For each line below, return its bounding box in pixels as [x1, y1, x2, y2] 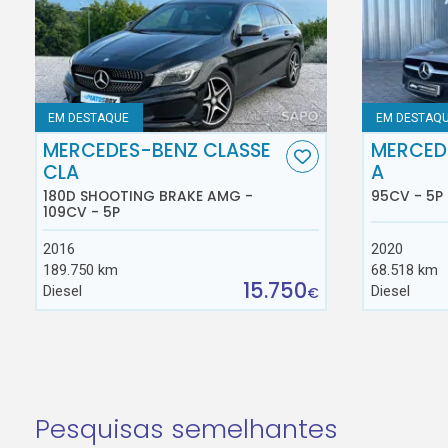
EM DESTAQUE [48, 110, 130, 125]
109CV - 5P [43, 201, 121, 222]
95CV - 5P [370, 185, 443, 206]
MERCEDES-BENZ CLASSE [43, 137, 272, 165]
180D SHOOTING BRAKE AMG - [43, 185, 254, 206]
